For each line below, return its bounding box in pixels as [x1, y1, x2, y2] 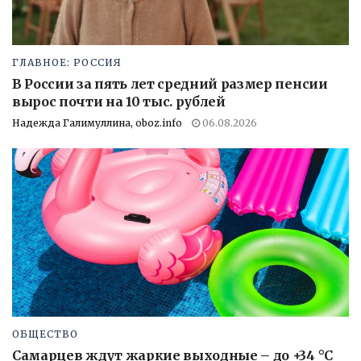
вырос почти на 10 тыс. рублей [12, 93, 229, 110]
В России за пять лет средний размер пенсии [12, 75, 328, 92]
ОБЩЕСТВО [12, 327, 78, 340]
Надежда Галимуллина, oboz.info [12, 116, 182, 129]
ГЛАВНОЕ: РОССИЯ [12, 56, 122, 68]
